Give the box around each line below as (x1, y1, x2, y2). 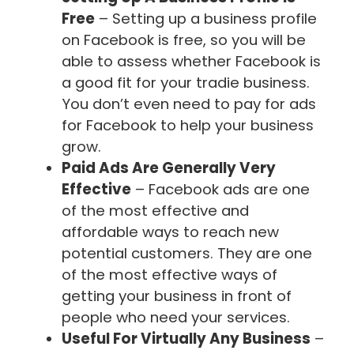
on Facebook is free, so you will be (62, 30, 306, 51)
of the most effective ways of (62, 265, 277, 285)
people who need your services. (62, 307, 290, 328)
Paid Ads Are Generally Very (62, 158, 276, 179)
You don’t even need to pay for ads (62, 94, 316, 115)
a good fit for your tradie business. (62, 73, 310, 93)
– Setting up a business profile (95, 9, 317, 29)
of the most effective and (62, 201, 249, 221)
